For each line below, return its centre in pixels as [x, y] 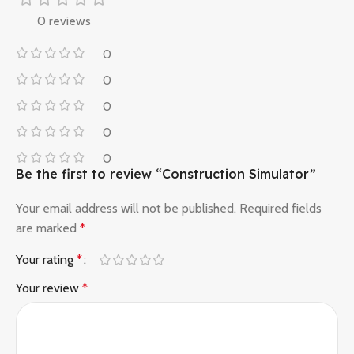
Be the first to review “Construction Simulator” [166, 173]
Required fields [281, 208]
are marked [48, 228]
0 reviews [64, 21]
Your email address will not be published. [126, 208]
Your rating [46, 259]
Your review [49, 288]
